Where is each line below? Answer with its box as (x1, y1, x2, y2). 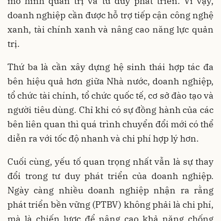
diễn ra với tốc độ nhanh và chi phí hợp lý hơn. (7, 133, 199, 145)
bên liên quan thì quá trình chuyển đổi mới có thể (7, 118, 214, 130)
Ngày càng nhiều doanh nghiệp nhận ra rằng (7, 184, 214, 196)
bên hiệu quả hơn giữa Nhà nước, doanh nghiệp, (7, 75, 214, 87)
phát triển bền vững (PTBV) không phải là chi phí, (7, 199, 214, 211)
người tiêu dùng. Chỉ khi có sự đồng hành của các (7, 104, 214, 116)
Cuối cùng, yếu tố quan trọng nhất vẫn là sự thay (7, 156, 214, 168)
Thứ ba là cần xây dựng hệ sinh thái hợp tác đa (7, 61, 214, 73)
